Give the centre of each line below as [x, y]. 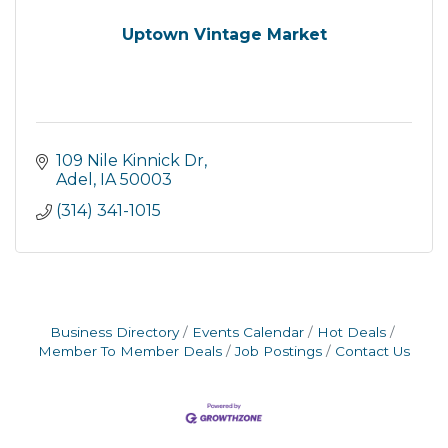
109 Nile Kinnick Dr [130, 160]
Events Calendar [247, 332]
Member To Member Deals [130, 351]
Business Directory [114, 332]
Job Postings [278, 351]
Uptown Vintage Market [224, 34]
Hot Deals [351, 332]
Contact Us [372, 351]
